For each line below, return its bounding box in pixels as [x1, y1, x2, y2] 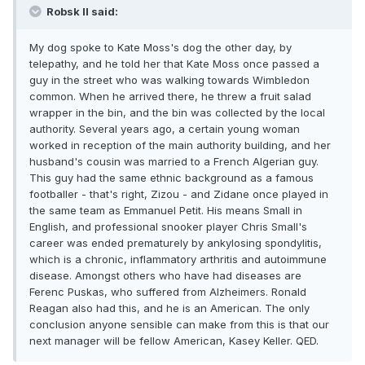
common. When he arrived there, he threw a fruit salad [29, 90, 311, 103]
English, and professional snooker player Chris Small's [29, 220, 307, 234]
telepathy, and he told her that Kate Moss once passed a [29, 57, 319, 71]
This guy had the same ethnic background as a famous [29, 171, 314, 185]
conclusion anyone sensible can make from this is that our [29, 318, 329, 332]
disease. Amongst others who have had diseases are [29, 269, 301, 283]
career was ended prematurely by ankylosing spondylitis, [29, 236, 322, 250]
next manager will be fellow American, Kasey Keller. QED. [29, 334, 319, 348]
